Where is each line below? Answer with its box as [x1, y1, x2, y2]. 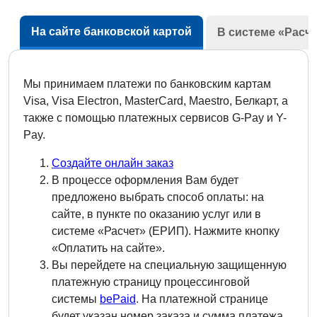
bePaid [100, 293, 136, 305]
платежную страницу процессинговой [52, 276, 250, 288]
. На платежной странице [136, 293, 268, 305]
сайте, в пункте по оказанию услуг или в [52, 208, 261, 220]
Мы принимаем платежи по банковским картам [23, 78, 271, 90]
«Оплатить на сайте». [52, 242, 165, 254]
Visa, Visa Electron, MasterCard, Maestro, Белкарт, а [23, 95, 288, 107]
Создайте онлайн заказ [52, 157, 173, 169]
